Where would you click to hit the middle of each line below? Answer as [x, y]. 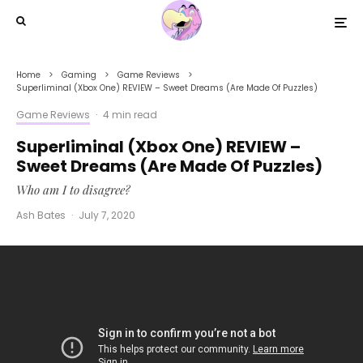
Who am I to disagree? [73, 190]
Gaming [79, 75]
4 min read [130, 115]
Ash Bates [41, 215]
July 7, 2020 [107, 215]
